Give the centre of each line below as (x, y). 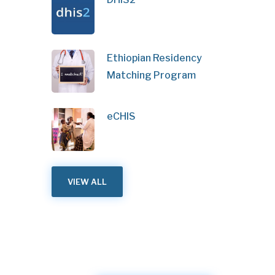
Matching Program (151, 75)
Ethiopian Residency (154, 58)
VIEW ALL (87, 181)
